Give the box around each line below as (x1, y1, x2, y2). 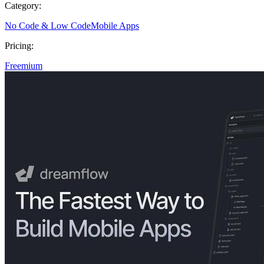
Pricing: (5, 40, 34, 51)
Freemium (5, 60, 42, 71)
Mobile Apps (91, 20, 139, 31)
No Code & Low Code (5, 20, 91, 31)
